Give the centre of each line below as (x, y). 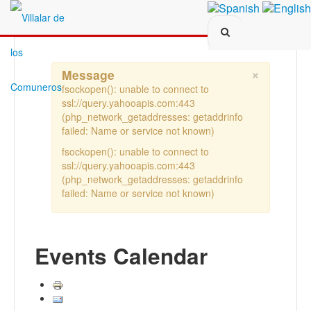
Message (88, 75)
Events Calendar (121, 256)
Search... (227, 22)
